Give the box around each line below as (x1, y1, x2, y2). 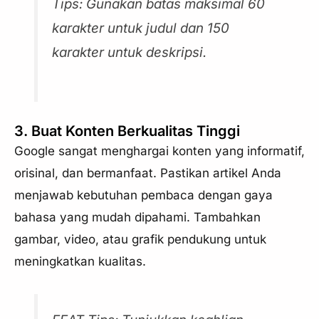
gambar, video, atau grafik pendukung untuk (14, 232, 266, 247)
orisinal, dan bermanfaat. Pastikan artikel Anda (14, 166, 281, 181)
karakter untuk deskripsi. (52, 43, 207, 61)
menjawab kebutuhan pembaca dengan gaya (14, 188, 273, 203)
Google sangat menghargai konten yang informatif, (14, 144, 305, 159)
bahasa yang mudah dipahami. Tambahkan (14, 210, 261, 225)
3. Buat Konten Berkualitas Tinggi (14, 122, 240, 140)
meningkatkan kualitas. (14, 254, 146, 269)
